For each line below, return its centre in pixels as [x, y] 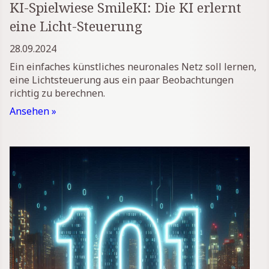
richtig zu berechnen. [57, 93]
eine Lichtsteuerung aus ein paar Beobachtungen [122, 80]
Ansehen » [33, 111]
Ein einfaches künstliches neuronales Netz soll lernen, [133, 66]
